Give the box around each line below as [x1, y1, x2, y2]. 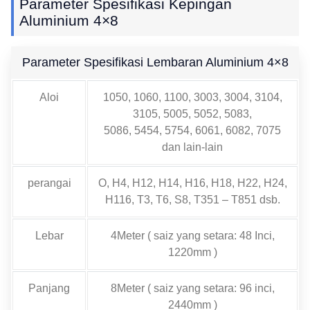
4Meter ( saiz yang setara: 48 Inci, [110, 229, 275, 241]
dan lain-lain [162, 140, 223, 153]
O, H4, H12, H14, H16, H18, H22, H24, [98, 176, 287, 189]
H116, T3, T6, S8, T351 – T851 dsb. [104, 193, 280, 206]
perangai [27, 176, 71, 189]
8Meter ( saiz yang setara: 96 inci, [110, 282, 275, 294]
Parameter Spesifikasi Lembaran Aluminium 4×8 [21, 55, 289, 69]
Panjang [28, 282, 70, 294]
